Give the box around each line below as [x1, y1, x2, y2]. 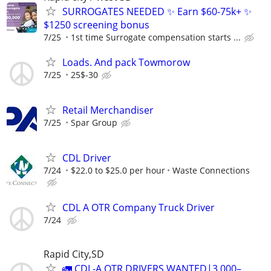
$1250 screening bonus [44, 18, 149, 31]
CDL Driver [62, 151, 111, 165]
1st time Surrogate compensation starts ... [71, 31, 241, 43]
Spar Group [71, 117, 117, 129]
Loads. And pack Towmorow [62, 56, 190, 70]
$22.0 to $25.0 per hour [71, 165, 165, 177]
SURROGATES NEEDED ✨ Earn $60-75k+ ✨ [62, 4, 252, 18]
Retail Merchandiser [62, 103, 154, 117]
